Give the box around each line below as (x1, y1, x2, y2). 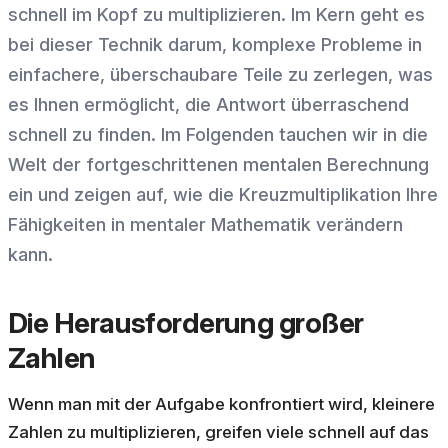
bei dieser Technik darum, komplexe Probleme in (8, 34, 422, 56)
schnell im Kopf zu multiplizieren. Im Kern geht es (8, 4, 425, 26)
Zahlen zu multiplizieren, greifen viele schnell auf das (8, 422, 429, 443)
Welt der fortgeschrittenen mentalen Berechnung (8, 154, 429, 176)
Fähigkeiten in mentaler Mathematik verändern (8, 214, 403, 236)
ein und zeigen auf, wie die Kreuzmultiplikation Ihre (8, 184, 438, 206)
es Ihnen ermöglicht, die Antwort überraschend (8, 94, 409, 116)
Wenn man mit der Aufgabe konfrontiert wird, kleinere (8, 394, 435, 415)
